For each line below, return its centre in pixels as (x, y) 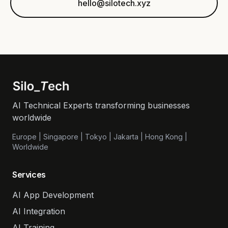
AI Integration (39, 211)
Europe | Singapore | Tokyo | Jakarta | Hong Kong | (100, 137)
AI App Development (53, 195)
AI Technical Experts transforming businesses (101, 105)
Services (29, 175)
